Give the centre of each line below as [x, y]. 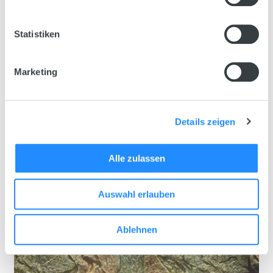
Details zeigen [205, 121]
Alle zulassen [136, 158]
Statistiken [37, 34]
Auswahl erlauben [136, 194]
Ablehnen [136, 230]
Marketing [36, 72]
